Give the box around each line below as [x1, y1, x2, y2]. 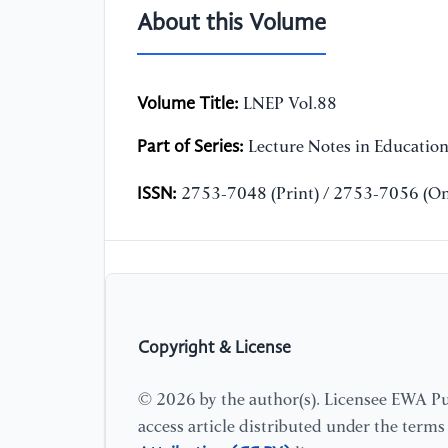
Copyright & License [138, 339, 291, 357]
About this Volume [137, 12, 326, 37]
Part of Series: [137, 138, 244, 157]
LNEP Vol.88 [239, 96, 337, 114]
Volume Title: [137, 95, 239, 114]
